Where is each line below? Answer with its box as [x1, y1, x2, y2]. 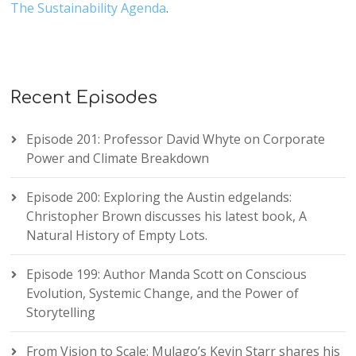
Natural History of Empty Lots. [26, 226, 208, 245]
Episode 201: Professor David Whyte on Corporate [26, 130, 326, 149]
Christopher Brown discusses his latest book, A [26, 207, 308, 226]
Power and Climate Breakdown [26, 149, 210, 168]
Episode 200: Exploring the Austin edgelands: [26, 188, 292, 207]
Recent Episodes [10, 88, 158, 108]
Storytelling [26, 304, 96, 322]
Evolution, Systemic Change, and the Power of [26, 284, 300, 303]
